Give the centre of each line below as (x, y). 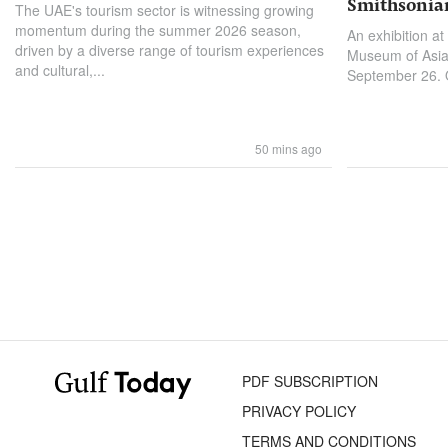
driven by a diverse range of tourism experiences (169, 50)
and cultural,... (60, 70)
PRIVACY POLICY (299, 411)
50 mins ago (289, 149)
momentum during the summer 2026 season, (158, 30)
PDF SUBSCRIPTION (310, 381)
